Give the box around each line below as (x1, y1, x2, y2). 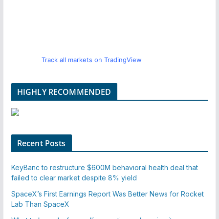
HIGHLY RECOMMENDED (17, 86, 111, 97)
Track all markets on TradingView (42, 55, 142, 64)
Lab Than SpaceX (11, 199, 69, 208)
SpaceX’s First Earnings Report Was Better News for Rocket (11, 189, 204, 198)
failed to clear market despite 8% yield (11, 173, 137, 182)
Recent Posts (17, 137, 66, 149)
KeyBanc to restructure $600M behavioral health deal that (11, 163, 198, 172)
